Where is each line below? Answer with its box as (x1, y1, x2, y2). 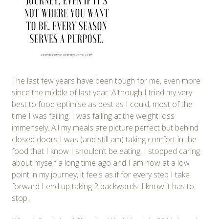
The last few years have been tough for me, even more (12, 75, 200, 86)
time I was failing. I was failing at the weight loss (12, 110, 175, 121)
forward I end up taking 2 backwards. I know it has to (12, 180, 194, 192)
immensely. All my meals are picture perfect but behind (12, 122, 198, 133)
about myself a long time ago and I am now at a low (12, 157, 190, 168)
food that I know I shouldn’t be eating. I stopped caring (12, 145, 200, 156)
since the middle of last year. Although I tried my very (12, 87, 192, 98)
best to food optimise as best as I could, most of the (12, 98, 193, 109)
